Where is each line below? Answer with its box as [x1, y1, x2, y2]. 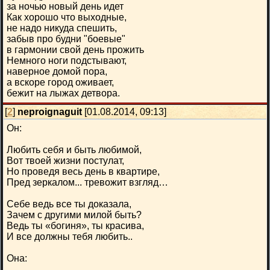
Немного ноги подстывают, [7, 55, 127, 66]
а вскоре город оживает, [7, 77, 114, 87]
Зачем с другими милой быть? [7, 210, 142, 220]
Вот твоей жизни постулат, [7, 155, 124, 166]
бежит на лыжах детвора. [7, 88, 120, 98]
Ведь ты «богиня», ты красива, [7, 221, 144, 231]
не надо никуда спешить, [7, 23, 117, 33]
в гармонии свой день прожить [7, 45, 144, 55]
